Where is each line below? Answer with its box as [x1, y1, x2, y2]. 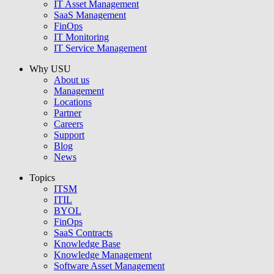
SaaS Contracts [54, 227, 113, 238]
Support [54, 129, 84, 140]
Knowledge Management [54, 249, 152, 260]
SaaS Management [54, 9, 126, 20]
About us [54, 74, 89, 85]
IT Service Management [54, 42, 147, 53]
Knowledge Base [54, 238, 120, 249]
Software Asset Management [54, 260, 165, 271]
